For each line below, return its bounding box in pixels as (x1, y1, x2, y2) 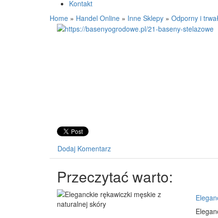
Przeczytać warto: (57, 166, 173, 187)
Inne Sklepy (127, 13, 163, 23)
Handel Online (76, 13, 120, 23)
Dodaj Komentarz (57, 144, 111, 153)
